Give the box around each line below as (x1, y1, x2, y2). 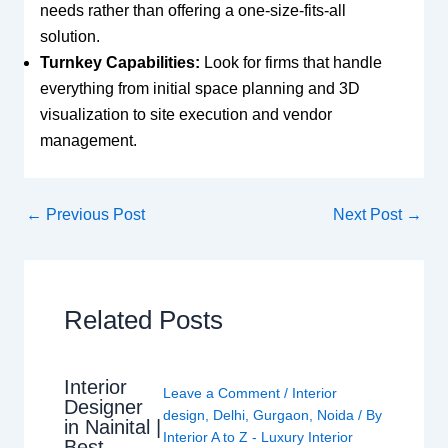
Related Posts (63, 305, 223, 336)
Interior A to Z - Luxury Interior (162, 429, 353, 446)
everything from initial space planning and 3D (39, 80, 360, 98)
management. (39, 132, 137, 150)
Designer (63, 395, 143, 418)
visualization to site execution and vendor (39, 106, 332, 124)
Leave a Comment (162, 385, 280, 402)
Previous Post (41, 206, 145, 224)
